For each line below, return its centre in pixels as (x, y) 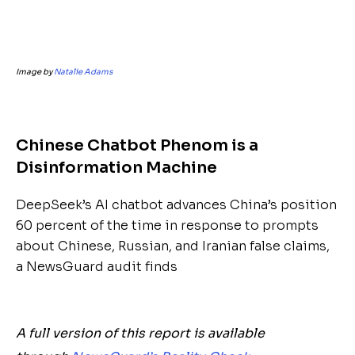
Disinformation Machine (116, 168)
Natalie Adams (83, 72)
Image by (35, 72)
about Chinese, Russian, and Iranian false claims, (173, 246)
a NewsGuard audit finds (97, 267)
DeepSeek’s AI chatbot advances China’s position (176, 205)
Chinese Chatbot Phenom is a (137, 145)
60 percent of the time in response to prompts (167, 225)
